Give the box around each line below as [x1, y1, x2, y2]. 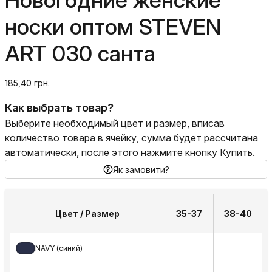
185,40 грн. [5, 78, 50, 88]
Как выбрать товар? [5, 101, 114, 114]
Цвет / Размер [55, 208, 120, 219]
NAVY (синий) [35, 243, 83, 253]
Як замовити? [112, 164, 169, 175]
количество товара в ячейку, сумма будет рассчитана [5, 132, 258, 144]
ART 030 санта [5, 40, 155, 67]
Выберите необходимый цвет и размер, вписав [5, 117, 225, 129]
